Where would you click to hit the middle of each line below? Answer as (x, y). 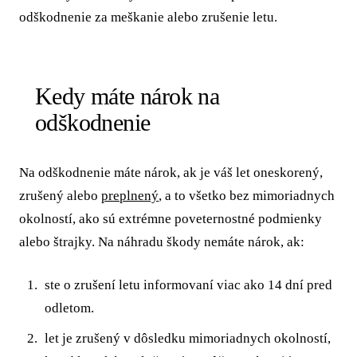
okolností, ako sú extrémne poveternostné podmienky (171, 218)
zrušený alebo (60, 195)
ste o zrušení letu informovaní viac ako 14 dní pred (189, 285)
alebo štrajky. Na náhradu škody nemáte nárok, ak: (162, 241)
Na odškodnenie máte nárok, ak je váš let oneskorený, (171, 172)
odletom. (70, 308)
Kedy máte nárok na (127, 96)
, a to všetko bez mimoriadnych (247, 195)
